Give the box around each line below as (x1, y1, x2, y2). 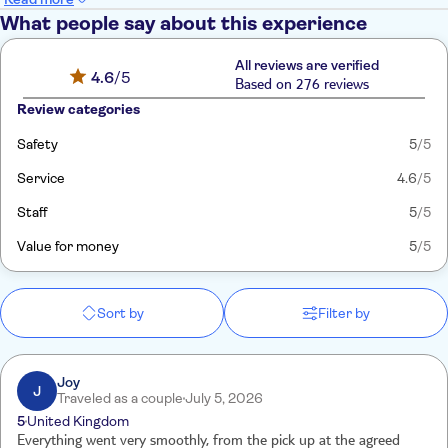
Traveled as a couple (57, 390, 183, 406)
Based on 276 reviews (234, 78, 369, 94)
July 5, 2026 (185, 390, 263, 406)
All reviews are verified (234, 57, 379, 73)
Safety (17, 136, 58, 152)
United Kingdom (27, 413, 129, 429)
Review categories (17, 101, 140, 117)
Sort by (96, 305, 144, 321)
